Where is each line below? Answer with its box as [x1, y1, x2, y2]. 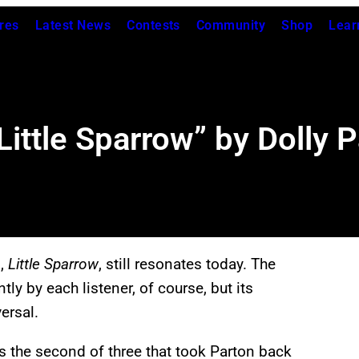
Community [196, 18, 266, 33]
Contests [127, 18, 180, 33]
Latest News [34, 18, 111, 33]
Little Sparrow [8, 255, 99, 274]
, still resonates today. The [99, 255, 276, 274]
